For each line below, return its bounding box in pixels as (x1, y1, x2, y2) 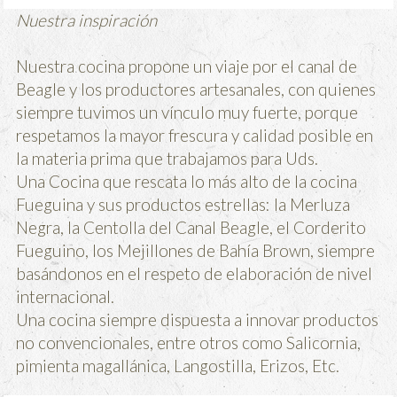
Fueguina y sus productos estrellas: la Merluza (16, 193, 351, 214)
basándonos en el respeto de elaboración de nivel (16, 262, 373, 284)
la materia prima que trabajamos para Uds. (16, 147, 319, 168)
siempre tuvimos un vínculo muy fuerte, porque (16, 101, 359, 122)
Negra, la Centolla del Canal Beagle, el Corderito (16, 216, 367, 237)
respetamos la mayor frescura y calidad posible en (16, 124, 374, 145)
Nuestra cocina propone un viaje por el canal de (16, 55, 358, 76)
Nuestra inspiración (16, 9, 158, 30)
